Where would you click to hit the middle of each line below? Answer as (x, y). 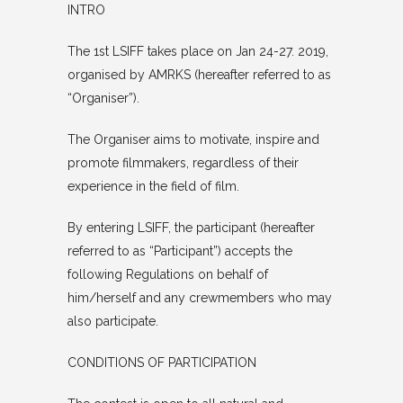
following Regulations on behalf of (167, 274)
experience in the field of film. (153, 186)
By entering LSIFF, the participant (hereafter (191, 228)
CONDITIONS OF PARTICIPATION (161, 363)
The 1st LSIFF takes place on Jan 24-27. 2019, (197, 51)
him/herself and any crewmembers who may (199, 298)
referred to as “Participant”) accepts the (179, 251)
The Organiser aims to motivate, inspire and (193, 139)
